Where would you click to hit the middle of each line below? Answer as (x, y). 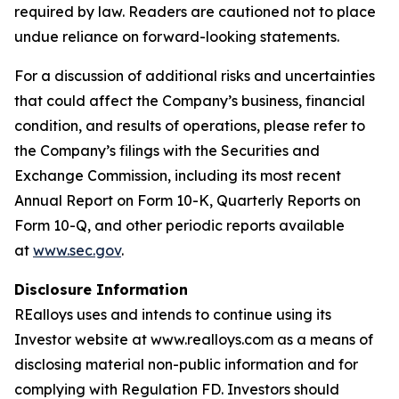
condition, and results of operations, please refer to (190, 126)
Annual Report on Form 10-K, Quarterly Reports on (187, 200)
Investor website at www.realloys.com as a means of (194, 339)
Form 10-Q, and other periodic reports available (179, 225)
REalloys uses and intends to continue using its (173, 314)
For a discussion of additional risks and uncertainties (195, 76)
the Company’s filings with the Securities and (167, 151)
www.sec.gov (77, 250)
